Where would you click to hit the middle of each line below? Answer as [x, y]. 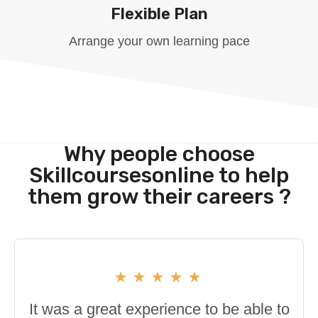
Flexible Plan [159, 13]
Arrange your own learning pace [159, 41]
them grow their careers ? [159, 196]
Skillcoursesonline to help [159, 175]
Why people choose [159, 154]
